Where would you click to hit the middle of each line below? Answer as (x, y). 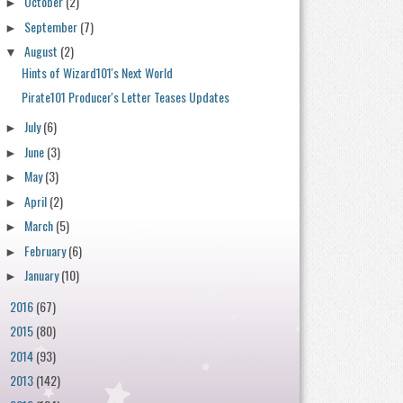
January (43, 275)
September (53, 26)
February (47, 250)
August (43, 51)
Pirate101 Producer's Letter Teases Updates (125, 96)
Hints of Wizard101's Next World (97, 72)
